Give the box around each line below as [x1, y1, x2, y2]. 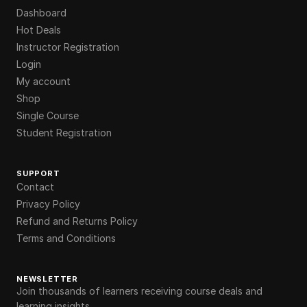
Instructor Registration [16, 40, 119, 53]
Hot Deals [16, 23, 61, 36]
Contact [16, 180, 54, 193]
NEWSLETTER [16, 273, 78, 284]
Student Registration [16, 126, 112, 138]
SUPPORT [16, 168, 60, 178]
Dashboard [16, 6, 66, 19]
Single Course [16, 109, 79, 121]
